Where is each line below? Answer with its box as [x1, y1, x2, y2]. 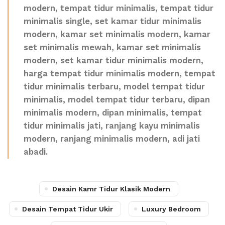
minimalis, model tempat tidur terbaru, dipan [24, 95, 210, 104]
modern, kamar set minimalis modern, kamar [24, 30, 210, 39]
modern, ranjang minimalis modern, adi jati [24, 134, 200, 144]
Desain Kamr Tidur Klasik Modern [52, 185, 170, 193]
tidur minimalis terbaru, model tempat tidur [24, 82, 205, 91]
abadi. [24, 147, 48, 157]
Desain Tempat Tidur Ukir [22, 205, 113, 213]
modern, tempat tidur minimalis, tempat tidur [24, 4, 213, 13]
